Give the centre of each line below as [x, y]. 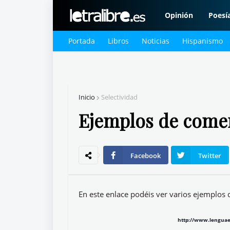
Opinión [179, 15]
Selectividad [119, 97]
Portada [82, 41]
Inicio [87, 97]
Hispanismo [203, 41]
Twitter [210, 156]
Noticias [156, 41]
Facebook [146, 156]
